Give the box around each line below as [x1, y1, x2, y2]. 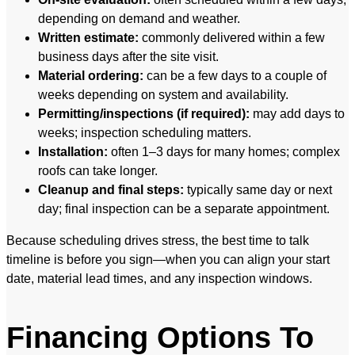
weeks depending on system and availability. [38, 88, 288, 102]
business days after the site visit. [38, 50, 219, 64]
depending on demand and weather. [38, 12, 240, 26]
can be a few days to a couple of [143, 69, 326, 83]
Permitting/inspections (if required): [38, 107, 250, 121]
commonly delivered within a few [139, 31, 325, 45]
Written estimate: [38, 31, 139, 45]
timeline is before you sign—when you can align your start [6, 253, 330, 267]
